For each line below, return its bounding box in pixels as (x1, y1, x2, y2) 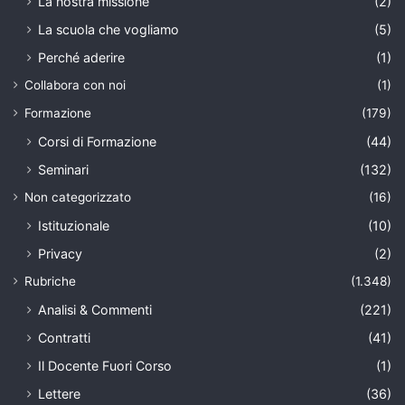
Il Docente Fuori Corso (38, 357, 172, 373)
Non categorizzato (24, 189, 131, 204)
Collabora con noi (24, 77, 126, 92)
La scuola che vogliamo (38, 21, 179, 37)
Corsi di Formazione (38, 133, 156, 149)
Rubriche (24, 273, 76, 288)
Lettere (38, 385, 80, 401)
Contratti (38, 329, 90, 345)
